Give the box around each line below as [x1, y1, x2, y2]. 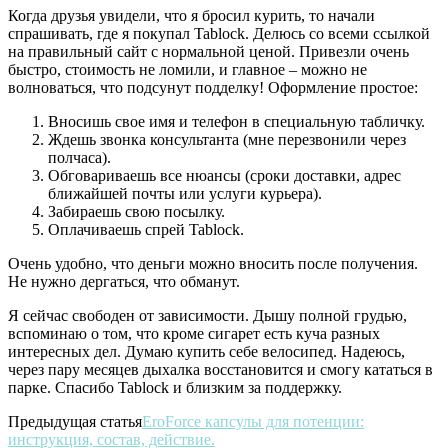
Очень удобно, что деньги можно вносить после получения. [8, 254, 418, 272]
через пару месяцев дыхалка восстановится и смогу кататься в [8, 360, 433, 378]
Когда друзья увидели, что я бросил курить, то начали [8, 6, 375, 24]
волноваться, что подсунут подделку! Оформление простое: [8, 78, 418, 96]
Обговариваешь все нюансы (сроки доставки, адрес [48, 166, 401, 184]
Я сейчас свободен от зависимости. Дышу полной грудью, [8, 306, 407, 324]
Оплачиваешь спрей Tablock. [48, 220, 244, 238]
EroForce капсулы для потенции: [142, 412, 364, 430]
